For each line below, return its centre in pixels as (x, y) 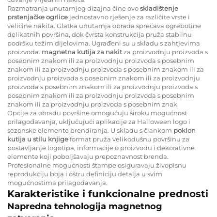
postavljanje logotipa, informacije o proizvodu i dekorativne (101, 147)
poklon (185, 130)
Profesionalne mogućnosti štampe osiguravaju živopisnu (97, 165)
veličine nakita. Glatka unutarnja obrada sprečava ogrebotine (104, 25)
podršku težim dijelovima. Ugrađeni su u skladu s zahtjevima (104, 43)
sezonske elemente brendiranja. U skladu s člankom (90, 130)
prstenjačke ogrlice (38, 17)
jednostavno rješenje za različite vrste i (130, 17)
